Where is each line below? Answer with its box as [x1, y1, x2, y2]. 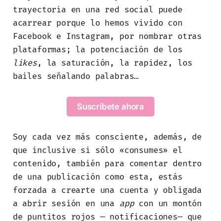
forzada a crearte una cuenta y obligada [12, 185, 202, 196]
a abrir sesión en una [12, 198, 119, 209]
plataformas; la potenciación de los [12, 44, 183, 55]
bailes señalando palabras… [12, 71, 139, 81]
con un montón [134, 198, 202, 209]
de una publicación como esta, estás [12, 172, 183, 183]
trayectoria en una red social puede [12, 4, 183, 15]
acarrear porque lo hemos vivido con [12, 17, 183, 28]
